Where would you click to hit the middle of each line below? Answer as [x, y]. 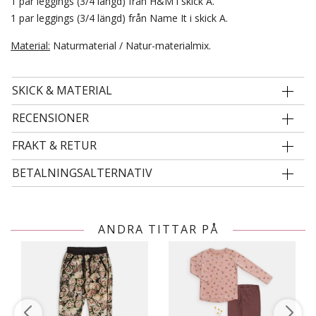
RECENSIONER [50, 118]
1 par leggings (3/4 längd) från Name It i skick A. [119, 18]
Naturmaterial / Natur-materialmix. [130, 45]
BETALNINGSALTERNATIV [82, 173]
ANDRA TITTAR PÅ [158, 229]
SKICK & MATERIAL [62, 90]
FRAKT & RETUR [54, 145]
